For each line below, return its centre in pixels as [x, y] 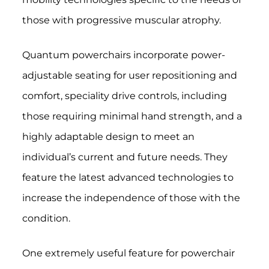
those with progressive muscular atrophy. [121, 20]
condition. [46, 219]
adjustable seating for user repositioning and [129, 76]
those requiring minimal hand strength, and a [132, 116]
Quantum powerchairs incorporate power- [123, 55]
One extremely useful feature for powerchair [128, 253]
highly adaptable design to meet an [108, 137]
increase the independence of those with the [131, 198]
